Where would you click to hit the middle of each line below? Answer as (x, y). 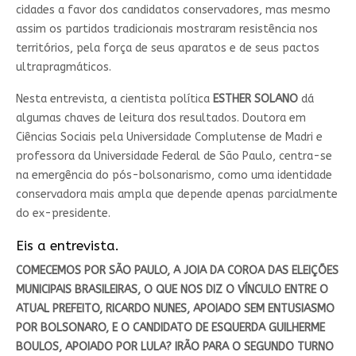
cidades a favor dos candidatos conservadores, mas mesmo (173, 10)
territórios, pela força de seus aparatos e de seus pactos (167, 48)
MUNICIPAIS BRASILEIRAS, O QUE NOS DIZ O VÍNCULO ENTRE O (172, 290)
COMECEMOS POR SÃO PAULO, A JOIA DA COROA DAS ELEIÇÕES (177, 271)
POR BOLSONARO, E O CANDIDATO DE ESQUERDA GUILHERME (170, 328)
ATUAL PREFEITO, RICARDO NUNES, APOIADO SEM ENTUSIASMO (175, 309)
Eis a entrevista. (67, 246)
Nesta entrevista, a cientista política (114, 99)
